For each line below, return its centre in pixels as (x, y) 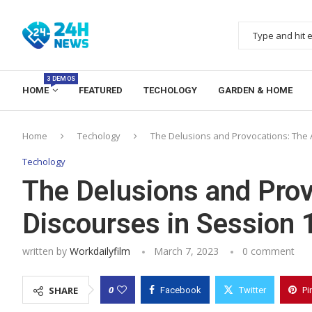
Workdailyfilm (100, 251)
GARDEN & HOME (255, 90)
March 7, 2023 (186, 251)
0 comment (268, 251)
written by (46, 251)
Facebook (181, 290)
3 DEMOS (61, 78)
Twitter (252, 290)
